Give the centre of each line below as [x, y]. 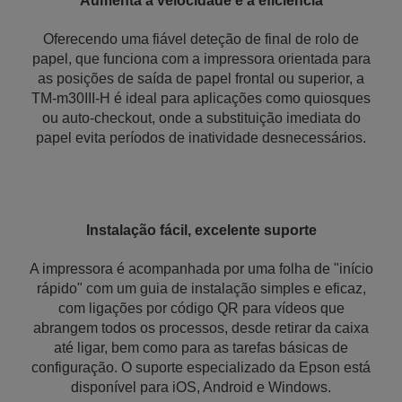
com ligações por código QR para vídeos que [201, 308]
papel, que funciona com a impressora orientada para [201, 59]
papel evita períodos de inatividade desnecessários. [201, 138]
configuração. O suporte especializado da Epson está [201, 367]
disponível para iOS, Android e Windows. [201, 387]
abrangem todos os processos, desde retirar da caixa [201, 328]
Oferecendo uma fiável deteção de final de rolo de [201, 39]
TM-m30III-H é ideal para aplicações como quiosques [201, 98]
